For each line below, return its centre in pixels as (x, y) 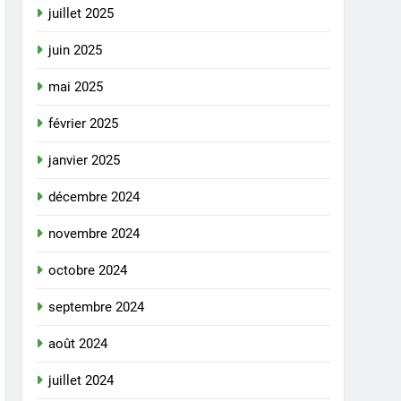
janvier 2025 (85, 160)
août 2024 (78, 343)
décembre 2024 (94, 196)
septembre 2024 (97, 307)
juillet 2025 (81, 13)
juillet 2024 (81, 380)
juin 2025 (76, 50)
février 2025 (84, 123)
